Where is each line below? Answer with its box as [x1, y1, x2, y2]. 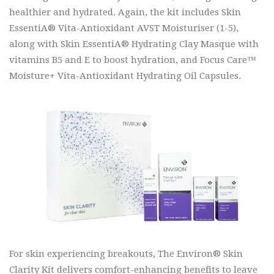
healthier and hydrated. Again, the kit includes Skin [9, 7, 241, 18]
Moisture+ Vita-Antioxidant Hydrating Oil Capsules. [9, 70, 241, 82]
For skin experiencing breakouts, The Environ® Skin [9, 248, 243, 259]
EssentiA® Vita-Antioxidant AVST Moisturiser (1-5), [9, 23, 239, 34]
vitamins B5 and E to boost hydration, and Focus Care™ [9, 54, 256, 66]
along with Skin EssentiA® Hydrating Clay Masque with [9, 39, 259, 50]
